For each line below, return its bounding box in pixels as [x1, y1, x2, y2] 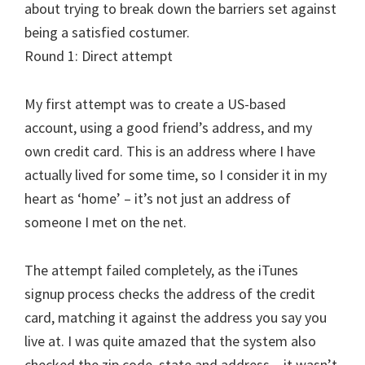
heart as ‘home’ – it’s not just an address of [24, 189, 291, 208]
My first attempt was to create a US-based [24, 95, 286, 113]
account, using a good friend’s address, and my [24, 118, 312, 137]
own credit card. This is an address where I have [24, 142, 315, 161]
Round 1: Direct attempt [24, 46, 173, 65]
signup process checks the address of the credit [24, 284, 315, 303]
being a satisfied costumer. [24, 23, 190, 42]
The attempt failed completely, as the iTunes [24, 261, 298, 279]
